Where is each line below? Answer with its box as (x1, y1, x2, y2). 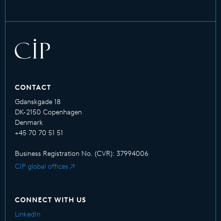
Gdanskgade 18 (15, 98, 61, 106)
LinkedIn (15, 210, 40, 219)
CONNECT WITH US (15, 196, 86, 204)
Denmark (15, 118, 43, 127)
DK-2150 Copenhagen (15, 108, 82, 116)
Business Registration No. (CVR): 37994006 (15, 149, 148, 158)
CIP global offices (15, 162, 68, 171)
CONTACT (15, 83, 51, 92)
